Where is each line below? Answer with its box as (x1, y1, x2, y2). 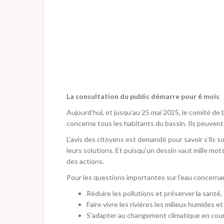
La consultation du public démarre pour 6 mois (66, 92, 219, 100)
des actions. (66, 157, 104, 165)
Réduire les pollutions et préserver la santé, (86, 189, 222, 197)
